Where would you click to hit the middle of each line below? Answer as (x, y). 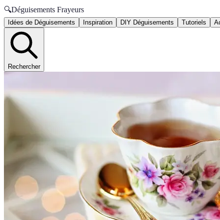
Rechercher (24, 67)
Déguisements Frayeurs (48, 10)
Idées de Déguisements (41, 22)
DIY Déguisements (147, 22)
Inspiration (98, 22)
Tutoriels (194, 22)
